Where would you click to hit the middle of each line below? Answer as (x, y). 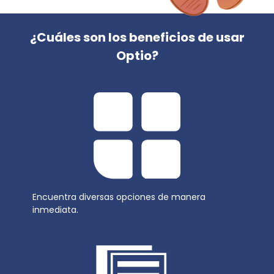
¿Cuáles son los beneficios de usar (137, 38)
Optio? (137, 56)
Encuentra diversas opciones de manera (119, 197)
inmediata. (55, 210)
